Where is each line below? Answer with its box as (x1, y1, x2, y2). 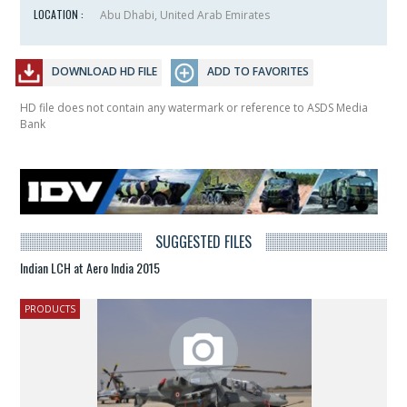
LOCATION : (34, 5, 84, 22)
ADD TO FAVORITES (207, 63, 310, 79)
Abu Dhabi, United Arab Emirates (97, 6, 271, 23)
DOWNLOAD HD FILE (52, 63, 158, 79)
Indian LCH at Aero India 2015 (20, 257, 161, 277)
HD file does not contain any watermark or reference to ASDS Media (20, 99, 369, 115)
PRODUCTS (25, 302, 76, 315)
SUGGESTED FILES (155, 230, 252, 253)
